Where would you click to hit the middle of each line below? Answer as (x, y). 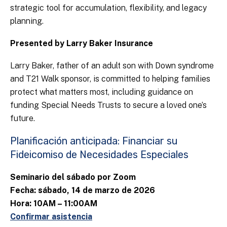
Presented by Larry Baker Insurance (82, 44)
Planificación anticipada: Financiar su (94, 141)
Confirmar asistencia (51, 217)
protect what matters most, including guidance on (102, 92)
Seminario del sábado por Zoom (74, 177)
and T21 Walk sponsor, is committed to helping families (110, 79)
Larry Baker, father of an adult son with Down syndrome (112, 66)
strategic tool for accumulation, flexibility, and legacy (108, 8)
